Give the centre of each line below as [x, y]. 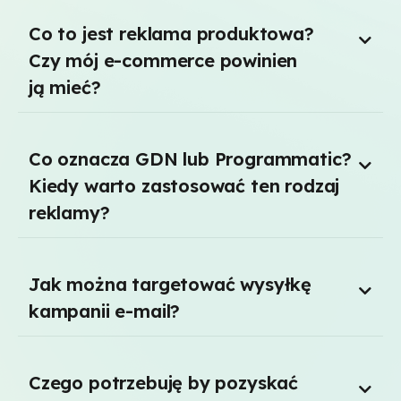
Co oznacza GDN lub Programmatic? [190, 159]
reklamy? [69, 213]
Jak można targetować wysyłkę [171, 284]
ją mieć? [65, 87]
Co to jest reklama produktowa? [171, 34]
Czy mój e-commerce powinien [163, 60]
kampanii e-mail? [105, 311]
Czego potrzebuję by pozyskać [164, 383]
